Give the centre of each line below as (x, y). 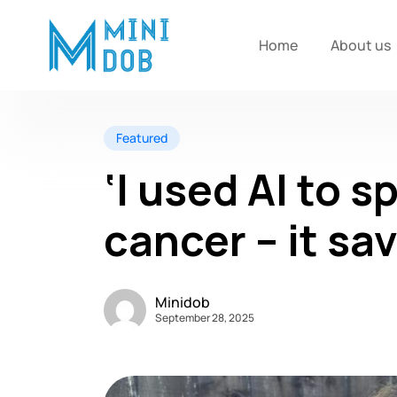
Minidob (183, 302)
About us (361, 45)
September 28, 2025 (205, 317)
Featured (142, 138)
